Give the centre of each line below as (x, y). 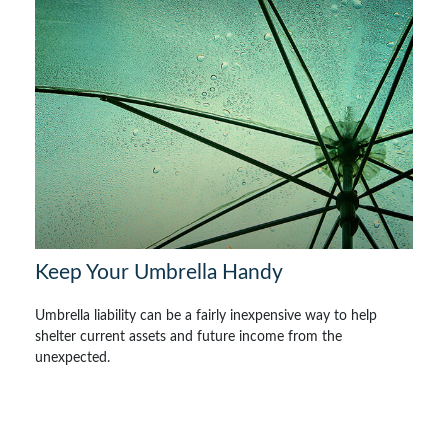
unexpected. (72, 357)
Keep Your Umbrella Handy (159, 272)
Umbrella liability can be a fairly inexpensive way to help (206, 315)
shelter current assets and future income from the (188, 336)
